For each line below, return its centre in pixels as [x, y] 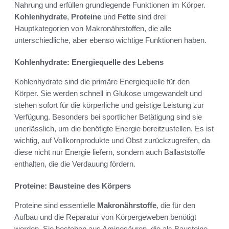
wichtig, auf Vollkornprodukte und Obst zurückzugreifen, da [112, 141]
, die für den [176, 205]
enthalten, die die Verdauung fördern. [75, 164]
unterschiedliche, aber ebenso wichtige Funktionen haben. [110, 40]
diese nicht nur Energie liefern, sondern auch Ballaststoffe [110, 152]
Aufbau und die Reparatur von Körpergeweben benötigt [105, 217]
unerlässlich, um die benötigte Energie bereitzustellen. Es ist [114, 129]
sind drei [151, 17]
